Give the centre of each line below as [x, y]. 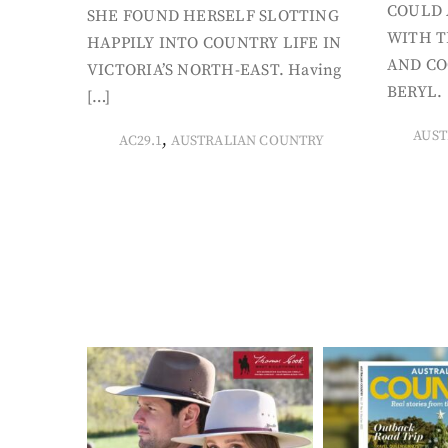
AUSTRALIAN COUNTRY [248, 141]
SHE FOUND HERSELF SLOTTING [213, 16]
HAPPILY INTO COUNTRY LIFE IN [214, 43]
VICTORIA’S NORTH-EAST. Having [214, 70]
